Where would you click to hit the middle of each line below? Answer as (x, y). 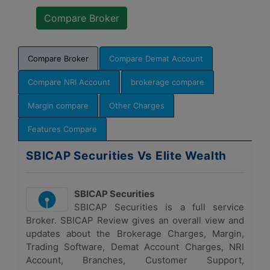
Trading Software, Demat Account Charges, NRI (135, 247)
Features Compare (62, 129)
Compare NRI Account (69, 82)
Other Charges (137, 105)
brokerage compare (168, 82)
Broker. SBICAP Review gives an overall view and (135, 220)
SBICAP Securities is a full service (159, 207)
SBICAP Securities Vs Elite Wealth (127, 156)
